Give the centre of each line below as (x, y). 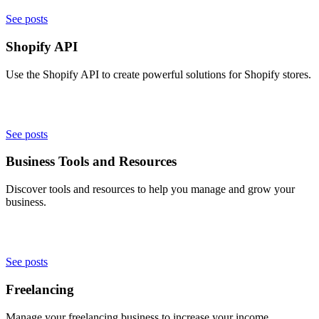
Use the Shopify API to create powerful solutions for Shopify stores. (158, 74)
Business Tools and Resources (91, 162)
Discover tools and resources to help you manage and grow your (150, 189)
